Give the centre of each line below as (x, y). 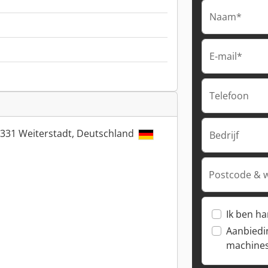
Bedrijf (224, 135)
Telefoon (229, 96)
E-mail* (226, 56)
